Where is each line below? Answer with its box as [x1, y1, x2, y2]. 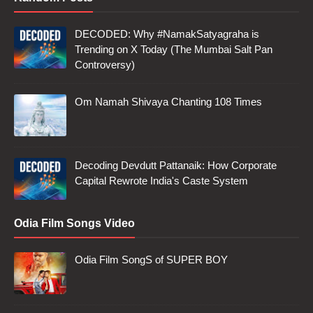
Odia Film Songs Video [14, 217, 135, 229]
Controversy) [75, 58, 135, 71]
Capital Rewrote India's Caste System [75, 174, 248, 187]
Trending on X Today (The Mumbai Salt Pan [75, 43, 272, 55]
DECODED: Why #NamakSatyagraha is [75, 27, 259, 40]
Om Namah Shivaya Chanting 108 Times [75, 95, 262, 108]
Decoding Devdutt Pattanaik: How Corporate [75, 159, 277, 171]
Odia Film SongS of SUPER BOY [75, 253, 228, 265]
